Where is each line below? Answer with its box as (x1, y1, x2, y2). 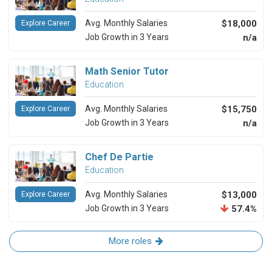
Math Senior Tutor (85, 66, 169, 78)
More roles (109, 236, 152, 247)
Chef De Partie (85, 151, 154, 163)
